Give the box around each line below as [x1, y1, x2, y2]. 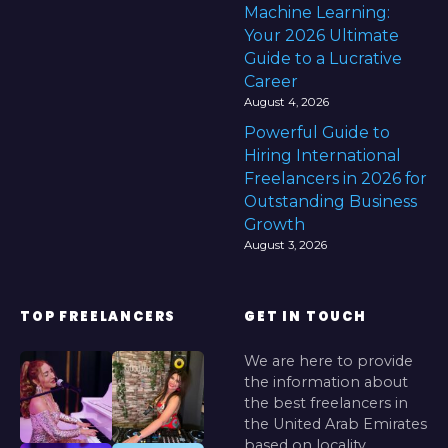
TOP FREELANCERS [20, 307, 177, 327]
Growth [244, 214, 305, 234]
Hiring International [244, 145, 401, 165]
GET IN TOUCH [244, 307, 367, 327]
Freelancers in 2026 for [244, 168, 427, 188]
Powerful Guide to [244, 122, 390, 142]
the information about [244, 372, 408, 391]
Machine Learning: [244, 2, 390, 22]
